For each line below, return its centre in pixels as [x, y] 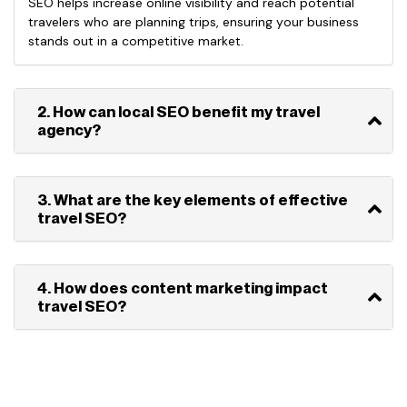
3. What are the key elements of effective [193, 200]
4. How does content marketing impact [183, 288]
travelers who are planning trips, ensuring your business [194, 22]
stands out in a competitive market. [136, 41]
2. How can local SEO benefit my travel [179, 112]
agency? [69, 130]
